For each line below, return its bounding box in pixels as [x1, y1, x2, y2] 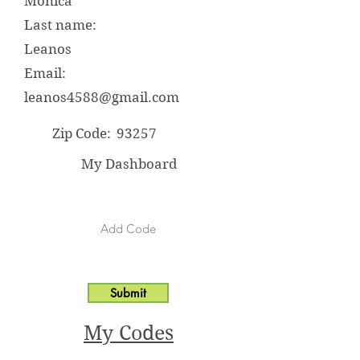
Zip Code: [52, 125, 111, 141]
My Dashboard [80, 156, 177, 172]
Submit [110, 285, 146, 301]
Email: [24, 65, 66, 81]
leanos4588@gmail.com [24, 89, 179, 105]
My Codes [84, 321, 174, 345]
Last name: [24, 17, 96, 33]
